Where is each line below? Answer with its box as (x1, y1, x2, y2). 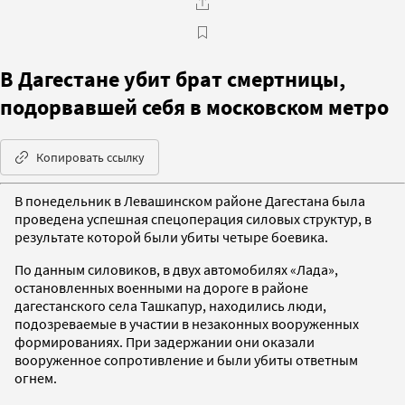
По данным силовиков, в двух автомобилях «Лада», (14, 259, 338, 278)
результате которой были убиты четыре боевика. (14, 227, 328, 246)
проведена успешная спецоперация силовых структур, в (14, 209, 372, 228)
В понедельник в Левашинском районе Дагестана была (14, 191, 365, 210)
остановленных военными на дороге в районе (14, 278, 308, 297)
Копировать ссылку (36, 148, 145, 165)
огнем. (14, 368, 57, 387)
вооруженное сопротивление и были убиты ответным (14, 350, 358, 369)
